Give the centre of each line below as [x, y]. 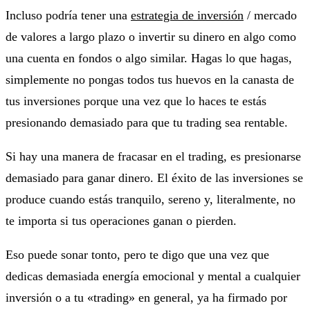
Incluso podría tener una [68, 15]
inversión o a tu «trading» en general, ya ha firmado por [146, 297]
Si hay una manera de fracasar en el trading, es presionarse [153, 156]
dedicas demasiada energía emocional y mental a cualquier [153, 276]
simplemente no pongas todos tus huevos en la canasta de [150, 79]
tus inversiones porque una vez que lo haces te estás [136, 101]
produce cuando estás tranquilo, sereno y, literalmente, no [151, 199]
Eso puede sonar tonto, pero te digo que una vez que [137, 254]
